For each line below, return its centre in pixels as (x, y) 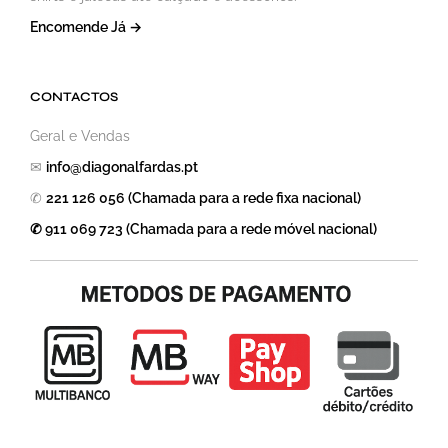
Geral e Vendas (80, 135)
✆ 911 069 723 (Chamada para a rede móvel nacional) (203, 228)
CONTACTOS (74, 96)
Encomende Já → (86, 26)
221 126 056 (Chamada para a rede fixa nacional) (203, 197)
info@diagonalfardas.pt (122, 166)
